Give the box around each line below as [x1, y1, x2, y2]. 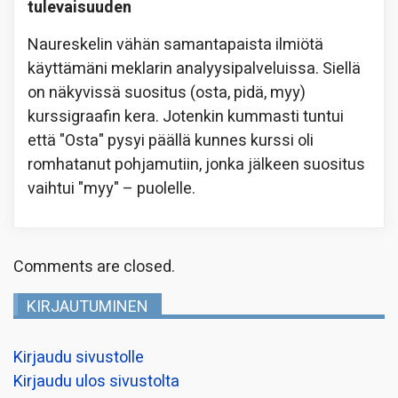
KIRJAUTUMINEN [27, 294, 148, 319]
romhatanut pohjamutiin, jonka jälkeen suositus [28, 152, 365, 177]
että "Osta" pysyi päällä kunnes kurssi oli [28, 128, 314, 153]
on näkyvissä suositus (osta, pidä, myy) [28, 80, 306, 105]
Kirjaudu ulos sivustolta [13, 369, 179, 394]
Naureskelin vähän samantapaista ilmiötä [28, 32, 323, 57]
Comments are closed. [13, 254, 175, 279]
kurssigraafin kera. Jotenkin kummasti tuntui [28, 104, 344, 129]
